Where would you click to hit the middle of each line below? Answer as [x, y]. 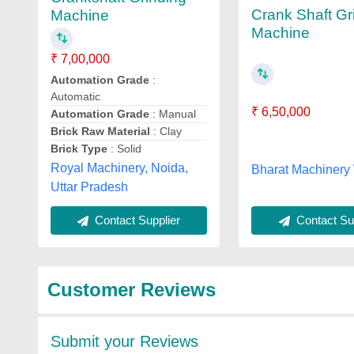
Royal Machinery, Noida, [119, 168]
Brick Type [79, 149]
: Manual [173, 114]
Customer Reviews [132, 290]
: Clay [166, 131]
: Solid [124, 149]
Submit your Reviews [124, 341]
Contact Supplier [136, 220]
